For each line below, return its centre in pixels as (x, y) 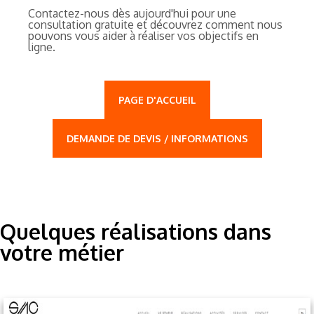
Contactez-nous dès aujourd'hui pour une (132, 13)
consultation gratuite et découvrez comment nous (155, 24)
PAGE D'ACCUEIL (157, 100)
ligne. (42, 47)
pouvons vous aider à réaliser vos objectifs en (143, 35)
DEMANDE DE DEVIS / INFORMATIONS (157, 138)
